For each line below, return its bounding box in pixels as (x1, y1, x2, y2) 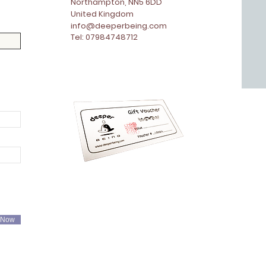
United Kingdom (71, 8, 134, 20)
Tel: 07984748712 (71, 31, 141, 43)
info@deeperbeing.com (71, 20, 167, 32)
